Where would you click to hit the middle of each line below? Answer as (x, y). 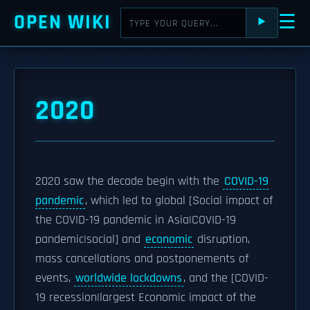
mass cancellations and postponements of (142, 259)
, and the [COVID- (226, 278)
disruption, (222, 239)
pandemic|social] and (90, 239)
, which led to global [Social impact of (179, 201)
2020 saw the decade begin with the (129, 181)
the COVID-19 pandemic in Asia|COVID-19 (136, 220)
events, (55, 278)
